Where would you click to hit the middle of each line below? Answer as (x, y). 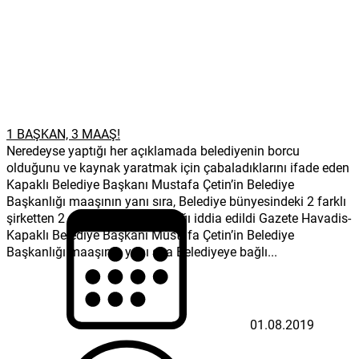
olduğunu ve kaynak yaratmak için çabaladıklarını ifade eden (178, 167)
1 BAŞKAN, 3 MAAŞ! (63, 133)
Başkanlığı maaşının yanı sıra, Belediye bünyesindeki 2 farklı (176, 200)
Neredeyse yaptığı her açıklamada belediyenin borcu (153, 150)
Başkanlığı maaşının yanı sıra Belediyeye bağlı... (142, 251)
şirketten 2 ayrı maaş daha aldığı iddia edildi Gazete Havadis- (179, 217)
